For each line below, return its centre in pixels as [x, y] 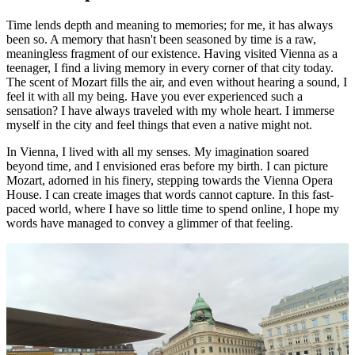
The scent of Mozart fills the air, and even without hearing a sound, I [177, 82]
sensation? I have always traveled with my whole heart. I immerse [170, 110]
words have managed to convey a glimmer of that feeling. [150, 223]
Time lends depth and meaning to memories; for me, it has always [170, 25]
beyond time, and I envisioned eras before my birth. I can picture [167, 166]
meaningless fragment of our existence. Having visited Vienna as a [172, 53]
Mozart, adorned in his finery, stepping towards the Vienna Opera [170, 180]
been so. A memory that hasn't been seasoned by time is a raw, [161, 39]
